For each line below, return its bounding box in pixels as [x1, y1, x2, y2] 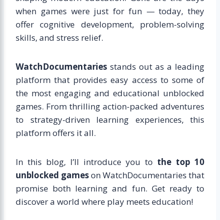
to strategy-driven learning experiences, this [16, 114, 204, 126]
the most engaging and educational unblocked [16, 87, 204, 99]
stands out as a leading [107, 61, 204, 73]
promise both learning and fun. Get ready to [16, 183, 204, 194]
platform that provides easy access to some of [16, 74, 204, 86]
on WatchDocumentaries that [89, 169, 204, 181]
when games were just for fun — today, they [16, 5, 204, 17]
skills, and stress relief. [16, 32, 103, 44]
